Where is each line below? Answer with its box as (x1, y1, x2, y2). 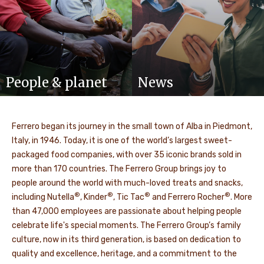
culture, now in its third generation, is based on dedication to (12, 235, 241, 245)
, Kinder (80, 192, 107, 202)
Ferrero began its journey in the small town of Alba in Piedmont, (12, 121, 252, 131)
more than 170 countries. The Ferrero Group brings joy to (12, 164, 226, 174)
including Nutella (12, 192, 74, 202)
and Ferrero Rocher (150, 192, 225, 202)
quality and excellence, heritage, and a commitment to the (12, 249, 237, 259)
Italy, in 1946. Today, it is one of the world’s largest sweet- (12, 136, 232, 146)
